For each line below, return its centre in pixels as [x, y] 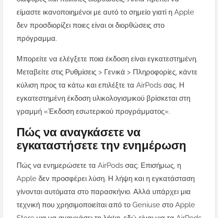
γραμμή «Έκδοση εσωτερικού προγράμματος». [93, 112]
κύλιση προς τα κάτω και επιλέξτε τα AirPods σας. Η [100, 85]
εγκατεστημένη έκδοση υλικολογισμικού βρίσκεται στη [103, 99]
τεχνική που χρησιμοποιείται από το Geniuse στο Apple [106, 205]
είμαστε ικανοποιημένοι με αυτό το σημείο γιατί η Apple [105, 12]
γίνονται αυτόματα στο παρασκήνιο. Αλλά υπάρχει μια [104, 192]
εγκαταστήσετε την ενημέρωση [101, 145]
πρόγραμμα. [37, 39]
